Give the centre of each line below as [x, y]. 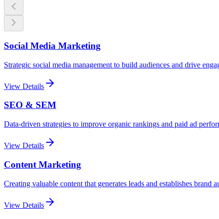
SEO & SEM [30, 105]
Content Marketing [43, 164]
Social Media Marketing [52, 45]
